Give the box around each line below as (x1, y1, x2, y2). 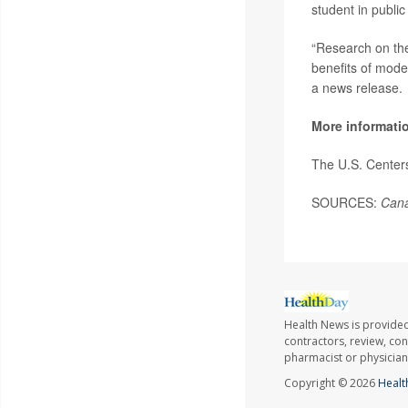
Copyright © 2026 (283, 375, 378, 392)
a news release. (311, 78, 403, 97)
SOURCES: (311, 193, 381, 212)
